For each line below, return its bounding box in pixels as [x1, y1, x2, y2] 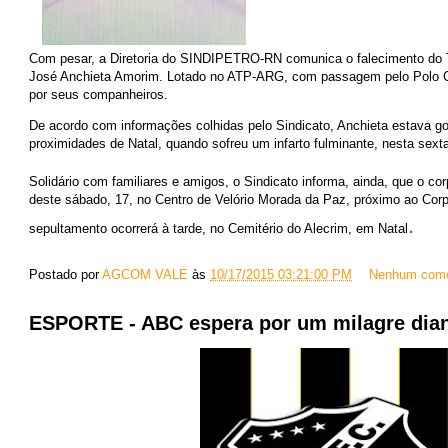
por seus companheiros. [29, 87, 168, 102]
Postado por [29, 266, 102, 282]
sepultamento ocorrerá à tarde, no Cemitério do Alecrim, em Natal [29, 221, 408, 236]
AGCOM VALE [102, 266, 188, 282]
